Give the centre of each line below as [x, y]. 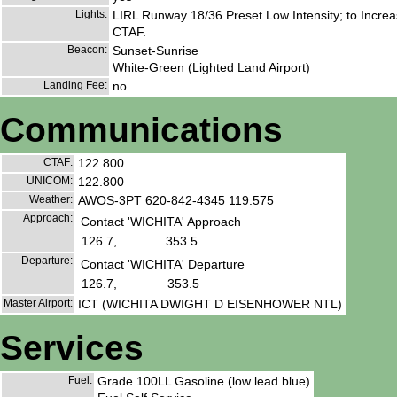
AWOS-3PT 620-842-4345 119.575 [176, 201]
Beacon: [87, 50]
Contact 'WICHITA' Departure [163, 265]
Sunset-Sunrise [156, 51]
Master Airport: [38, 304]
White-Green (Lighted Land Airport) [211, 68]
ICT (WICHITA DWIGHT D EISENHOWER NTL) [210, 304]
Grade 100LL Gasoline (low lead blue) [204, 381]
